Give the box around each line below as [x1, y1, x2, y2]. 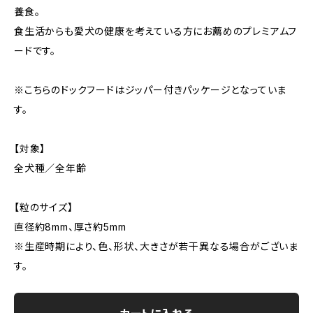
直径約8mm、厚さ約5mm [14, 221, 126, 233]
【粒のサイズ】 [14, 201, 73, 213]
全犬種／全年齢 [14, 162, 87, 174]
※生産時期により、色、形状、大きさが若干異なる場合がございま [14, 240, 299, 252]
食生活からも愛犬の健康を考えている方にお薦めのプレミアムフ [14, 25, 298, 37]
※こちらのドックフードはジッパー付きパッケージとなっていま [14, 84, 287, 96]
